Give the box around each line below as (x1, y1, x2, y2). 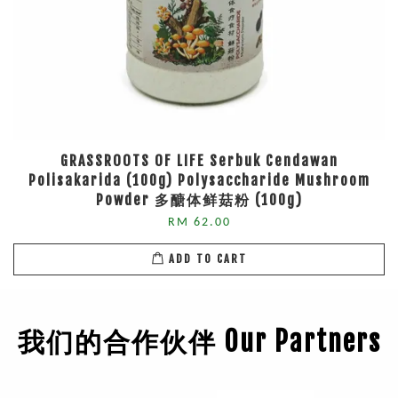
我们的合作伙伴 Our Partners (17, 324, 381, 358)
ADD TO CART (168, 252, 247, 267)
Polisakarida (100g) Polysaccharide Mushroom (28, 171, 370, 189)
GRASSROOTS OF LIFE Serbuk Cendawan (60, 151, 338, 170)
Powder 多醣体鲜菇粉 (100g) (95, 190, 303, 209)
